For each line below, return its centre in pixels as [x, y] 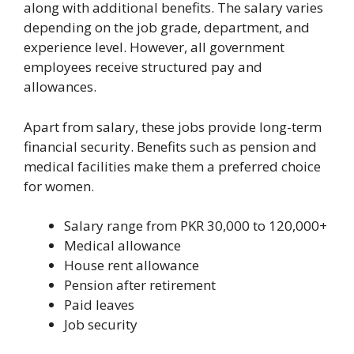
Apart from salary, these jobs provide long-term [173, 126]
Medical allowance [122, 246]
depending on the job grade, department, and [167, 28]
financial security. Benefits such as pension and [170, 146]
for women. [59, 186]
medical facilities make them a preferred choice [172, 166]
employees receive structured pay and [143, 67]
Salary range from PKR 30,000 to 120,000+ [196, 226]
